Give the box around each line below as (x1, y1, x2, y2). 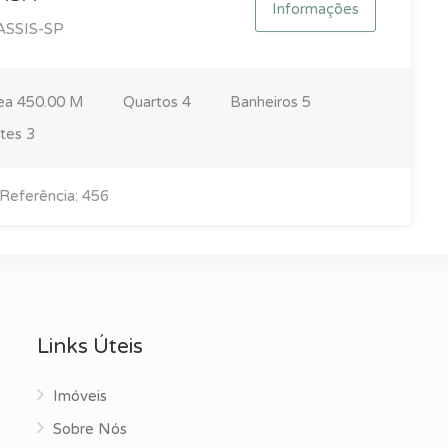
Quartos (122, 92, 182, 111)
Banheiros (229, 92, 302, 111)
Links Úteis (37, 334, 144, 359)
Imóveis (53, 387, 108, 405)
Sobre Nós (53, 420, 128, 438)
